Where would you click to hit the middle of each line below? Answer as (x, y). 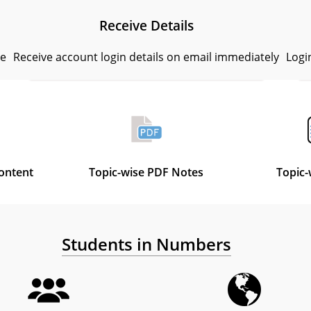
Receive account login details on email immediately (146, 57)
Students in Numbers (146, 244)
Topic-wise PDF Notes (146, 173)
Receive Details (146, 25)
